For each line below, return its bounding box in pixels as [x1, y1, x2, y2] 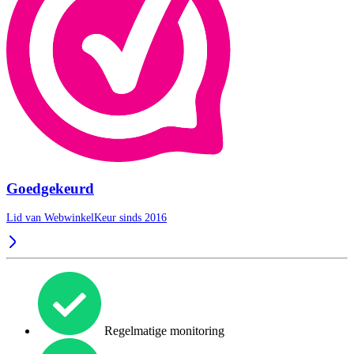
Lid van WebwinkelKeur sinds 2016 [6, 212, 167, 224]
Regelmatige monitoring [101, 324, 224, 338]
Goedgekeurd [6, 179, 94, 197]
